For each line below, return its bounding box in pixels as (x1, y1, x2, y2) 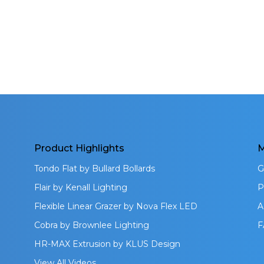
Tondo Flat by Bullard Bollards (34, 163, 156, 174)
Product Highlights (34, 143, 125, 154)
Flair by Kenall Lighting (34, 182, 128, 193)
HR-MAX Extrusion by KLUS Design (34, 239, 181, 250)
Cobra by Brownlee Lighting (34, 220, 150, 231)
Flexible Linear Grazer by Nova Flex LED (34, 201, 198, 212)
